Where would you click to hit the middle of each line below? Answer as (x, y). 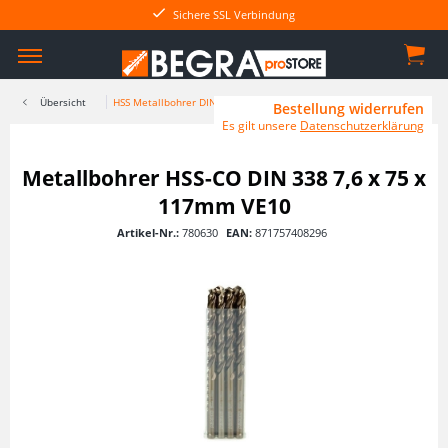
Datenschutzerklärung (362, 125)
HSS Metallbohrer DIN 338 (175, 102)
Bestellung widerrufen (348, 108)
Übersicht (63, 102)
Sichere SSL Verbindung (234, 14)
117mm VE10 (224, 206)
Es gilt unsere (261, 125)
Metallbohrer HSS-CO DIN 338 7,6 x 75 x (224, 178)
